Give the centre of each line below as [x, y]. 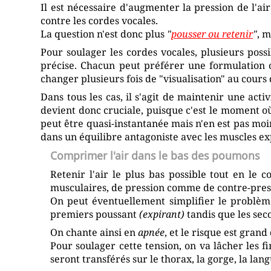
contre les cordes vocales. [100, 21]
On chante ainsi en [94, 233]
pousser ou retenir [212, 34]
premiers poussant [95, 214]
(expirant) [162, 214]
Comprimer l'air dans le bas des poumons [155, 156]
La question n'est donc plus [104, 34]
